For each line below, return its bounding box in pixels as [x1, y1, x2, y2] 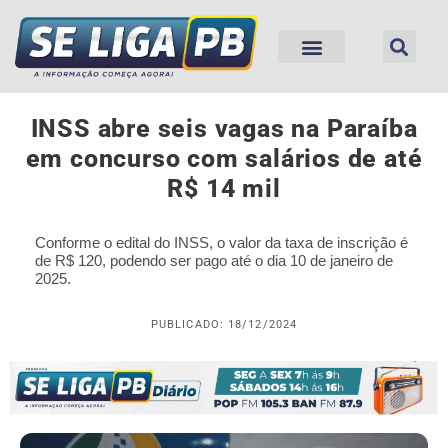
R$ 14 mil [167, 174, 281, 204]
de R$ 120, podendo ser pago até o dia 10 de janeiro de [35, 252, 393, 270]
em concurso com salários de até [25, 144, 423, 174]
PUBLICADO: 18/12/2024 [150, 318, 298, 332]
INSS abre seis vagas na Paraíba [30, 114, 418, 144]
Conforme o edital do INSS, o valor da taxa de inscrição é [35, 234, 408, 252]
